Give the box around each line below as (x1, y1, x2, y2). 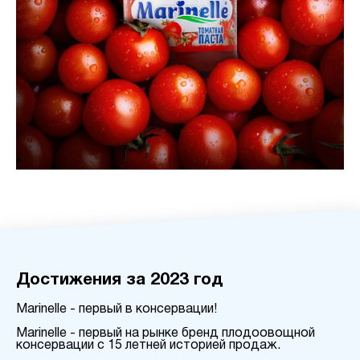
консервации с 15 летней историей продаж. (16, 339, 284, 351)
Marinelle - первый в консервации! (16, 303, 217, 315)
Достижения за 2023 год (16, 272, 223, 288)
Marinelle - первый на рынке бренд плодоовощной (16, 327, 315, 339)
